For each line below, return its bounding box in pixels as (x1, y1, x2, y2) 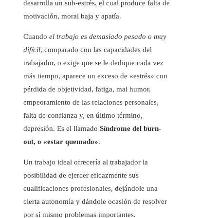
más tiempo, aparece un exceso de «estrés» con (23, 72, 167, 80)
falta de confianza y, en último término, (23, 111, 143, 120)
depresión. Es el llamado (23, 125, 100, 133)
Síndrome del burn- (100, 125, 161, 133)
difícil (23, 46, 40, 54)
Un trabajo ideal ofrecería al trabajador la (23, 158, 148, 166)
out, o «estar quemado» (23, 138, 98, 146)
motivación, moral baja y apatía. (23, 12, 121, 20)
